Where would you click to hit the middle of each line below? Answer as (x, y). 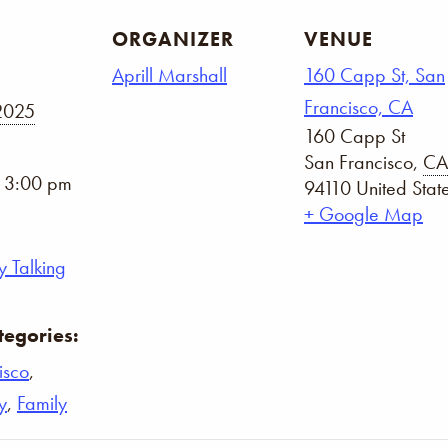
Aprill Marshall (169, 75)
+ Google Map (363, 214)
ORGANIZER (173, 39)
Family (42, 403)
